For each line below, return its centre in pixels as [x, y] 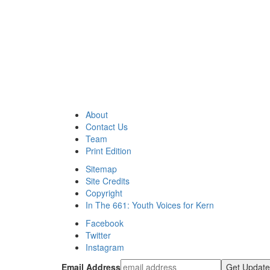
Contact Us [107, 127]
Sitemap [101, 169]
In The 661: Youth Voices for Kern [150, 205]
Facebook [105, 223]
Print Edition [108, 151]
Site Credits [108, 181]
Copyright [104, 193]
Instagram [105, 247]
